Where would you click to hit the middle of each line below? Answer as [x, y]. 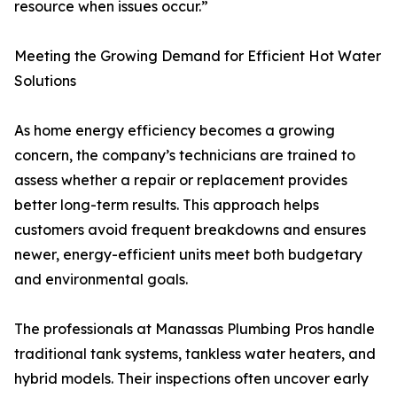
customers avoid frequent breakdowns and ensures [190, 230]
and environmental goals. [101, 280]
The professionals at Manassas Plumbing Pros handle [195, 329]
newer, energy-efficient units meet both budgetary [188, 255]
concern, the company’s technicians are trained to [185, 156]
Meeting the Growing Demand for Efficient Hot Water [198, 56]
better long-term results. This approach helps [167, 205]
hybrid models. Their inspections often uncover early [191, 379]
